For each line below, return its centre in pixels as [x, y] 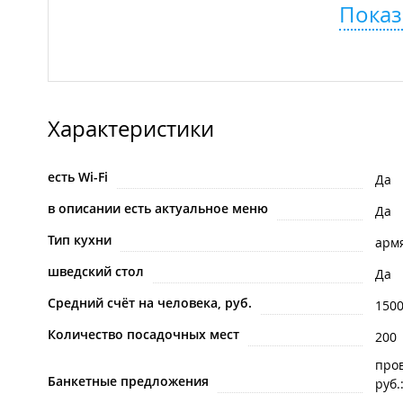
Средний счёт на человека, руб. [150, 303]
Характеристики [131, 129]
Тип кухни [80, 240]
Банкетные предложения [128, 381]
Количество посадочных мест [143, 335]
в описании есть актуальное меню [158, 209]
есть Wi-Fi [78, 177]
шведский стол [96, 272]
